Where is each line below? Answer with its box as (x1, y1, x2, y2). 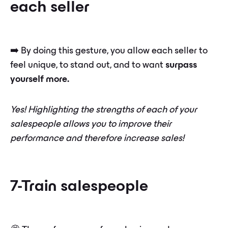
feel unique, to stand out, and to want (10, 61, 165, 70)
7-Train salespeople (10, 180, 148, 194)
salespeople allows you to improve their (10, 120, 172, 129)
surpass (165, 61, 197, 70)
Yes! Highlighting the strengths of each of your (10, 106, 197, 115)
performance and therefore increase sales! (10, 134, 184, 144)
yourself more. (10, 75, 69, 84)
